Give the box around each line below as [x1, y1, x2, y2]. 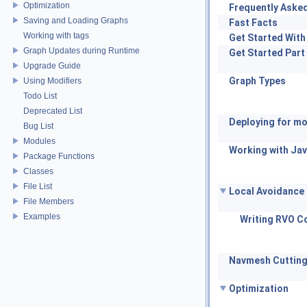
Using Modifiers [23, 75, 82, 86]
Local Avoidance [229, 186, 304, 197]
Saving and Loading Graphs [23, 15, 128, 25]
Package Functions [23, 151, 95, 161]
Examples [23, 211, 60, 221]
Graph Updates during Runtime [23, 45, 140, 56]
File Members [23, 196, 74, 206]
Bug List [23, 121, 53, 131]
